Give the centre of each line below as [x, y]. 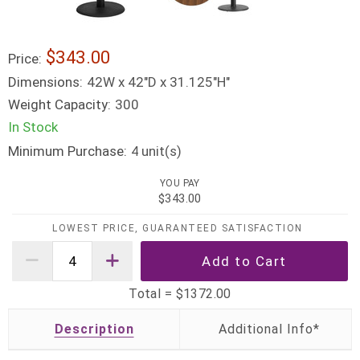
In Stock [33, 127]
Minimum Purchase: [67, 151]
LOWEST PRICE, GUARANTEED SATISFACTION [178, 228]
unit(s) [160, 151]
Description [94, 329]
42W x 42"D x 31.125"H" [158, 82]
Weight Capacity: [59, 104]
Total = [152, 293]
